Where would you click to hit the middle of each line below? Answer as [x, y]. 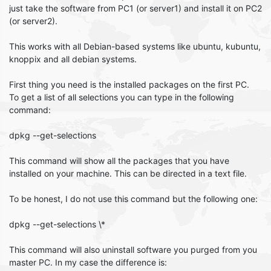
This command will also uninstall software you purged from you [133, 250]
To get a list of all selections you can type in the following [122, 97]
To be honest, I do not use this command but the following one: [133, 199]
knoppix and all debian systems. [73, 59]
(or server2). [33, 21]
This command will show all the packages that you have [119, 161]
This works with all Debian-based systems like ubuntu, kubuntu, [135, 46]
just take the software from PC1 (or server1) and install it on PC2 [135, 8]
